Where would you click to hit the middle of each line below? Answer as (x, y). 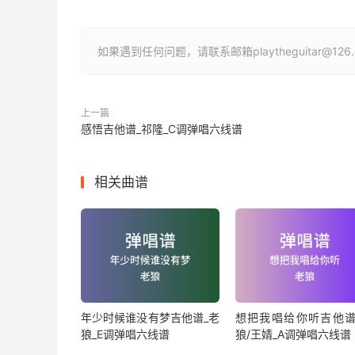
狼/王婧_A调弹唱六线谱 (293, 334)
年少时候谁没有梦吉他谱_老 (150, 318)
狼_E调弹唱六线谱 (125, 334)
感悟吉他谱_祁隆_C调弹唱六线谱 (162, 128)
